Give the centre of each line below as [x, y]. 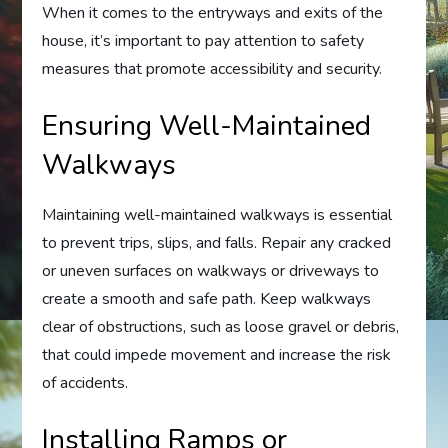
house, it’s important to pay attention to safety [203, 40]
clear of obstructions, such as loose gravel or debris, [221, 326]
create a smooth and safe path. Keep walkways [207, 298]
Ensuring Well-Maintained [207, 125]
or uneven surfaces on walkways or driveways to [211, 270]
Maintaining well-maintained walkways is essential [217, 214]
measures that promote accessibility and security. [212, 68]
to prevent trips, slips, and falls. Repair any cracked [217, 242]
